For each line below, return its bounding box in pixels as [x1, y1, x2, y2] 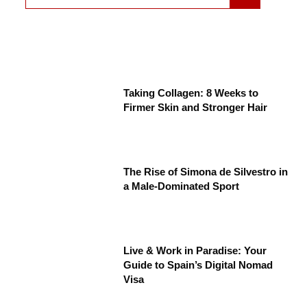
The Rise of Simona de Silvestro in [123, 166, 288, 178]
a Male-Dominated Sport [123, 180, 240, 193]
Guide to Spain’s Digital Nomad [123, 259, 273, 271]
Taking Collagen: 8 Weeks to [123, 87, 259, 99]
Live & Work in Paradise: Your [123, 245, 267, 257]
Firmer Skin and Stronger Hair [123, 101, 268, 114]
